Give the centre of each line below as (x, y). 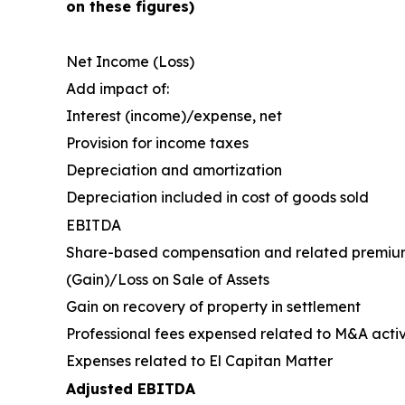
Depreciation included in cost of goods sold (217, 197)
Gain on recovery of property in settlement (213, 306)
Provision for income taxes (157, 142)
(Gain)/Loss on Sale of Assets (168, 279)
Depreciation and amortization (174, 170)
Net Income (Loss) (130, 61)
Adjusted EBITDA (131, 388)
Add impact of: (118, 88)
